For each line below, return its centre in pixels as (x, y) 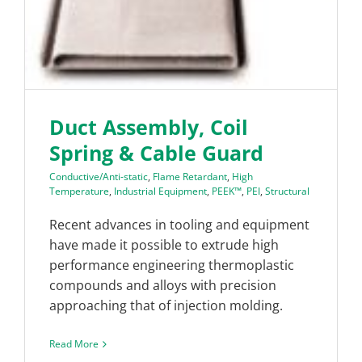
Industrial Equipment (160, 192)
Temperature (79, 192)
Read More (74, 344)
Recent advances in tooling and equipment (179, 225)
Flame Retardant (190, 177)
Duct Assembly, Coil (149, 127)
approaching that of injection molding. (166, 306)
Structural (287, 192)
